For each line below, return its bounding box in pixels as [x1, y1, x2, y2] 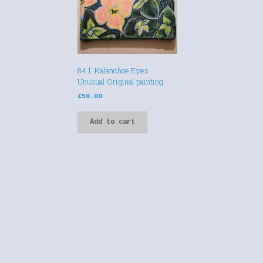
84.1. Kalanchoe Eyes [77, 65, 149, 76]
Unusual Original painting [77, 76, 163, 87]
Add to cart [90, 118, 135, 127]
